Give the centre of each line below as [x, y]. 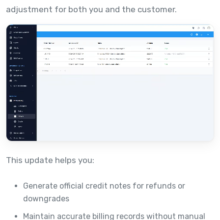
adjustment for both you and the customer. [91, 9]
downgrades [46, 199]
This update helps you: [50, 160]
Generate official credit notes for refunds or [104, 186]
